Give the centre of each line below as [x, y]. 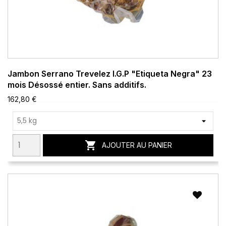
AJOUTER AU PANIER [137, 145]
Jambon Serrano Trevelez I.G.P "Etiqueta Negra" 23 [110, 73]
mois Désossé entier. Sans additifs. [77, 84]
